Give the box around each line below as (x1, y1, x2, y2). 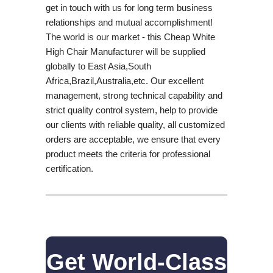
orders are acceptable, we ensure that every (45, 133, 221, 144)
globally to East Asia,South (45, 60, 151, 71)
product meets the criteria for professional (45, 148, 210, 159)
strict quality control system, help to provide (45, 104, 218, 115)
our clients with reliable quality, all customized (45, 119, 225, 130)
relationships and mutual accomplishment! (45, 16, 213, 27)
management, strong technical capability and (45, 90, 222, 101)
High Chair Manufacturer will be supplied (45, 46, 205, 57)
